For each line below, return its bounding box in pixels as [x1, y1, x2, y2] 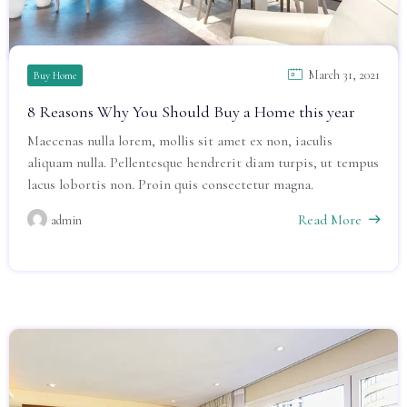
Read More [298, 211, 362, 229]
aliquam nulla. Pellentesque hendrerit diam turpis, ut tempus [27, 154, 379, 172]
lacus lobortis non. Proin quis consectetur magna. [27, 175, 313, 194]
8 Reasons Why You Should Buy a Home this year [27, 102, 355, 122]
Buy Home [34, 69, 76, 82]
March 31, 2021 [308, 67, 380, 83]
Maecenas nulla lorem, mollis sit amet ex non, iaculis [27, 132, 333, 150]
